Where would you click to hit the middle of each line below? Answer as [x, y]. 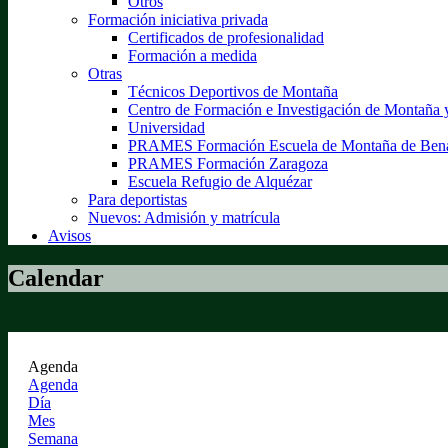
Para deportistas [137, 199]
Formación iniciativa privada [178, 19]
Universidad [166, 127]
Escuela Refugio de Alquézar [220, 181]
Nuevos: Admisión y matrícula [184, 217]
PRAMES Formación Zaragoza [228, 163]
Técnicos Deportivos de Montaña [233, 91]
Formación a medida [192, 55]
